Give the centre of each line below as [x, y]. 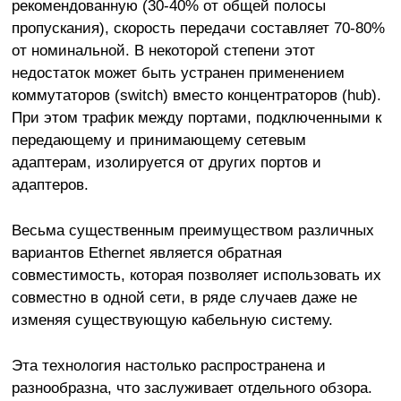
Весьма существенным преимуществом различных [192, 230]
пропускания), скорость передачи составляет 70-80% [198, 27]
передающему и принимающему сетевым [158, 139]
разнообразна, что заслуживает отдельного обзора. [192, 387]
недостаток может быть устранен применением [178, 72]
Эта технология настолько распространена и [168, 365]
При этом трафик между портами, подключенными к [196, 117]
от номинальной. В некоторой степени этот [163, 50]
